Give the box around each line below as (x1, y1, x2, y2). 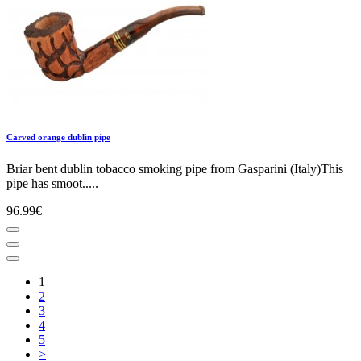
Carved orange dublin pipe (6, 131, 110, 142)
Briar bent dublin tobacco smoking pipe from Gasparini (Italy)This (6, 161, 343, 176)
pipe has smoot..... (6, 176, 98, 190)
